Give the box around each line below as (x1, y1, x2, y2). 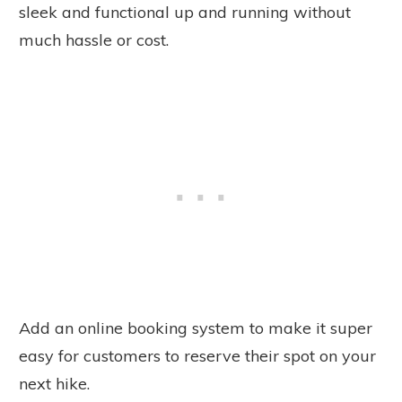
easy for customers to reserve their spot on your (19, 345, 376, 366)
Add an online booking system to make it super (19, 317, 372, 338)
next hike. (19, 372, 90, 394)
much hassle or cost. (19, 29, 169, 50)
